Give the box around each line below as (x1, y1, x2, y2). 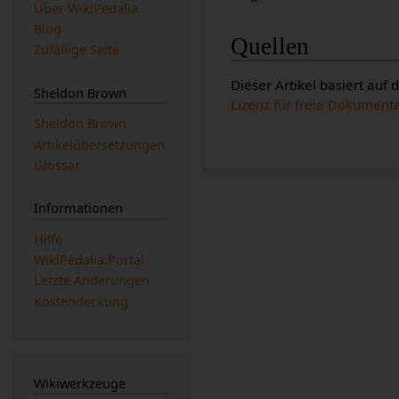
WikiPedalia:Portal (33, 251, 144, 269)
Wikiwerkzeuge (33, 374, 126, 392)
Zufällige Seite (33, 41, 119, 59)
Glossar (33, 156, 80, 174)
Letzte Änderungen (33, 272, 150, 289)
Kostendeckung (33, 292, 128, 310)
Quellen (231, 33, 310, 61)
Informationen (33, 199, 123, 217)
